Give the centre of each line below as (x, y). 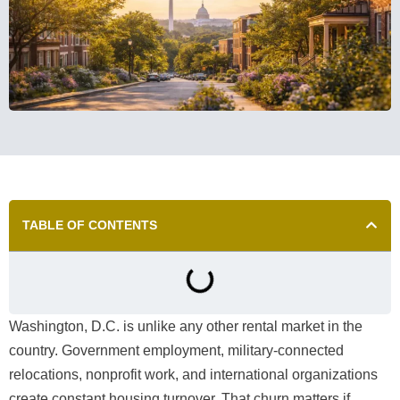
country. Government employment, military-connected (176, 350)
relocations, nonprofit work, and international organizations (193, 374)
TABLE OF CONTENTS (90, 225)
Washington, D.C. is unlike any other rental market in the (186, 326)
